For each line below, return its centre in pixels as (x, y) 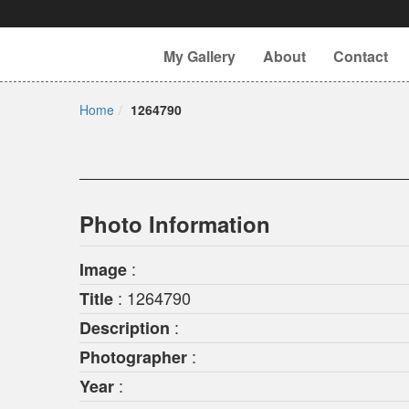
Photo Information (175, 224)
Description (125, 328)
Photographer (133, 357)
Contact (361, 56)
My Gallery (199, 56)
